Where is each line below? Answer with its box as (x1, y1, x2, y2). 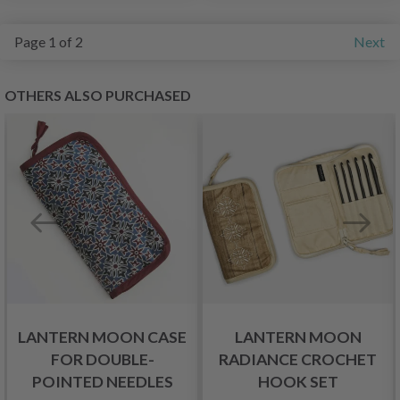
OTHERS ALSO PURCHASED (4, 87, 191, 104)
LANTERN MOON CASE (18, 328, 187, 346)
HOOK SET (257, 372, 338, 391)
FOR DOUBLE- (50, 350, 154, 369)
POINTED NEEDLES (31, 372, 173, 391)
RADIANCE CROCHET (219, 350, 377, 369)
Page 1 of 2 (14, 33, 83, 50)
